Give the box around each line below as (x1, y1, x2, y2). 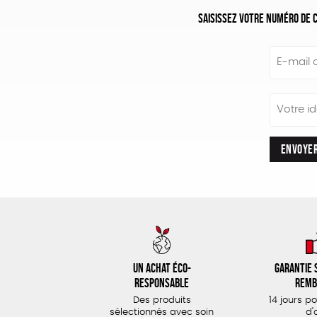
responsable (134, 275, 190, 290)
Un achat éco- (132, 260, 191, 275)
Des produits (132, 296, 191, 305)
